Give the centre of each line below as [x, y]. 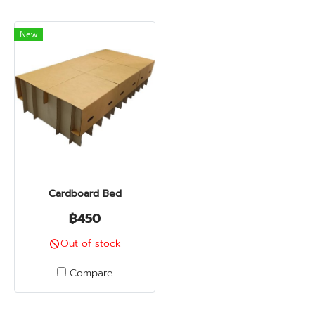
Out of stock [91, 244]
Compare [91, 273]
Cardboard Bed [85, 194]
